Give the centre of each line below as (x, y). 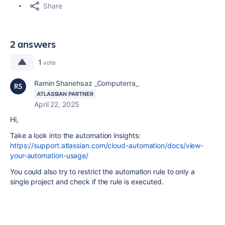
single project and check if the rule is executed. (87, 182)
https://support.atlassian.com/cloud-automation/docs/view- (107, 145)
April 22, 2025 (57, 104)
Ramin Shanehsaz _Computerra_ (86, 83)
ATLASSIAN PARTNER (65, 94)
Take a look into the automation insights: (75, 135)
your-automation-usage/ (49, 155)
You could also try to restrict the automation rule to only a (102, 172)
